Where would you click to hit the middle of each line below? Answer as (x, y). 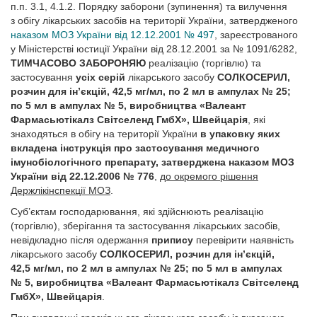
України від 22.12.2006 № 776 (82, 176)
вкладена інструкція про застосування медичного (135, 148)
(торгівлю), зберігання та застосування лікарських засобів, (145, 226)
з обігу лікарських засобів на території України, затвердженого (154, 21)
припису (172, 240)
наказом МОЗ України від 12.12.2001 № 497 (113, 35)
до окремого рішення (209, 176)
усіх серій (102, 77)
